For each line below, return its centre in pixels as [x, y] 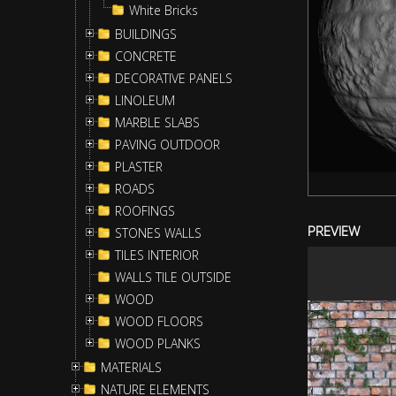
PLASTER [139, 167]
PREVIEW [334, 231]
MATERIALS [131, 367]
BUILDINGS [146, 34]
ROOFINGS [145, 211]
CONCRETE [146, 56]
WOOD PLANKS [158, 343]
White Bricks [164, 10]
